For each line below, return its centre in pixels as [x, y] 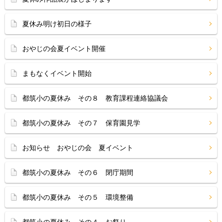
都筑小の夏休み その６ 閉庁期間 [78, 172]
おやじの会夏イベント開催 [64, 49]
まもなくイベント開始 [57, 73]
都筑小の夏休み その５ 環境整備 [78, 197]
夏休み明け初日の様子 [57, 24]
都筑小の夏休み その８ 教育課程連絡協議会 [95, 98]
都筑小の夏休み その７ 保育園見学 [81, 123]
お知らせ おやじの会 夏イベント [78, 148]
